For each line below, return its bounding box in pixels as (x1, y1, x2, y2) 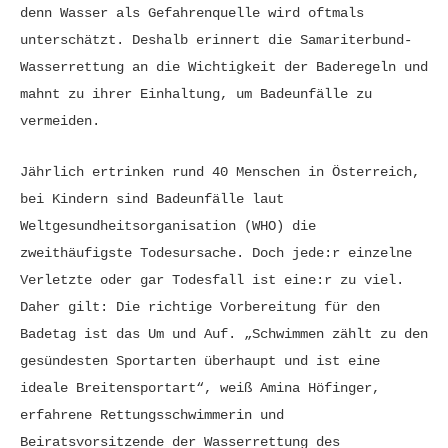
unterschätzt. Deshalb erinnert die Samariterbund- (20, 31, 412, 48)
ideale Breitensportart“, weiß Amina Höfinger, (20, 380, 380, 397)
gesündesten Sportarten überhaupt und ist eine (20, 353, 380, 370)
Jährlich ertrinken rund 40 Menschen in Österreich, (20, 164, 420, 181)
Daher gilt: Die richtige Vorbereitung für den (20, 299, 380, 316)
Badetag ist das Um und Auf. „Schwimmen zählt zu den (20, 326, 428, 343)
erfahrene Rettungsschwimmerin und (20, 407, 284, 424)
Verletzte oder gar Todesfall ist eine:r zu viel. (20, 272, 404, 289)
